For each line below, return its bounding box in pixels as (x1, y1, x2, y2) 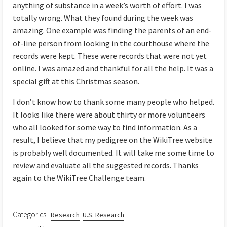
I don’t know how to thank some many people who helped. (13, 96, 214, 107)
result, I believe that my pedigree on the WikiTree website (13, 134, 212, 145)
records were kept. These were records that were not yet (13, 50, 207, 61)
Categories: (13, 209, 48, 219)
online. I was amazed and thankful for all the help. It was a (13, 63, 213, 73)
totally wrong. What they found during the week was (13, 12, 193, 23)
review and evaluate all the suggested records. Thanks (13, 160, 199, 170)
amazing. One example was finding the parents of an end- (13, 25, 212, 35)
